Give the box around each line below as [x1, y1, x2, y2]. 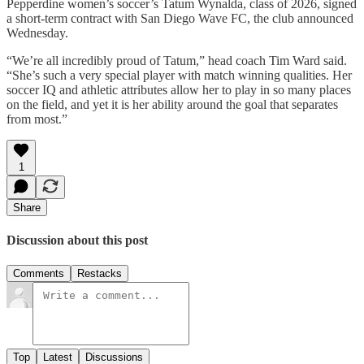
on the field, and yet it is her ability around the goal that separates [6, 97, 338, 111]
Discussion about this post [6, 233, 148, 248]
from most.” [6, 111, 67, 126]
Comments [13, 267, 64, 280]
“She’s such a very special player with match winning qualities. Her [6, 67, 352, 82]
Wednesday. [6, 25, 68, 40]
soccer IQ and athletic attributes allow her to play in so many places [6, 82, 351, 97]
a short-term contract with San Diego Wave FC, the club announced [6, 11, 353, 25]
